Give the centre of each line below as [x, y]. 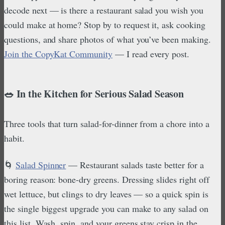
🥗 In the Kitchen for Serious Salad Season [94, 93]
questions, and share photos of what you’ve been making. [107, 39]
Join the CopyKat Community [58, 53]
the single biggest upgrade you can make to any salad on [106, 208]
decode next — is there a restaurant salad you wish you [104, 10]
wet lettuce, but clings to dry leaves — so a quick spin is [106, 194]
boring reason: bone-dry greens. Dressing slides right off [107, 179]
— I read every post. [151, 53]
